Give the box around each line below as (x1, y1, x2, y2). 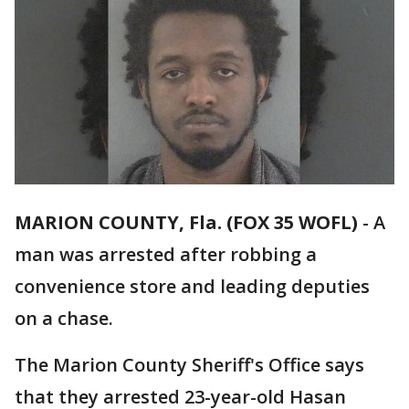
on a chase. (15, 306, 118, 331)
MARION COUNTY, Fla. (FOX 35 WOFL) (15, 210, 358, 236)
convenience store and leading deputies (15, 274, 370, 299)
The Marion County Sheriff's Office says (15, 352, 364, 378)
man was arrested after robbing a (15, 242, 317, 267)
